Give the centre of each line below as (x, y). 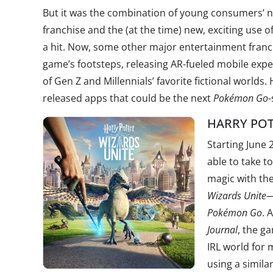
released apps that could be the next (128, 98)
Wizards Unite (237, 196)
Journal (222, 230)
